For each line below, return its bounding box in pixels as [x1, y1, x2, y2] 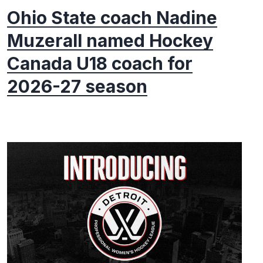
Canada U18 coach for [7, 53, 193, 75]
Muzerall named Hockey [7, 30, 213, 52]
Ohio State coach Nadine [7, 7, 217, 29]
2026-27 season [7, 76, 147, 97]
